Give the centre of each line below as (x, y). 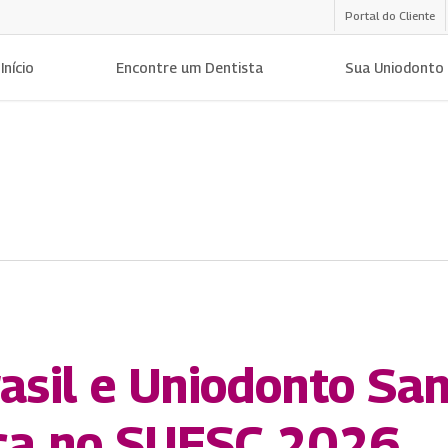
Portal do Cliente (390, 15)
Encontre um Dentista (189, 67)
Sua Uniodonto (394, 67)
